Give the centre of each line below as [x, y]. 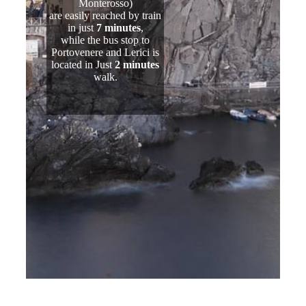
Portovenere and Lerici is [106, 53]
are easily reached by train [106, 16]
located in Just [83, 65]
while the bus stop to [106, 40]
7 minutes [118, 28]
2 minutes [137, 65]
